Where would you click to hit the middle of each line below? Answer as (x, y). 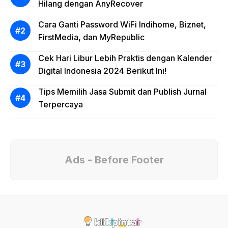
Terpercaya (61, 104)
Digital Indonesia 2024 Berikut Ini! (102, 71)
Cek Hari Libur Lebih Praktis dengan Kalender (125, 58)
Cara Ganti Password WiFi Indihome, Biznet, (122, 24)
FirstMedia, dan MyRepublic (91, 37)
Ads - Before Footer (114, 160)
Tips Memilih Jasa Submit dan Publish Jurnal (122, 92)
